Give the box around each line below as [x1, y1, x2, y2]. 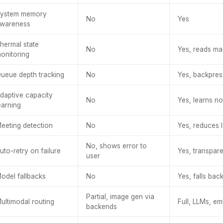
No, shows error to [86, 142, 147, 150]
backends [86, 203, 117, 211]
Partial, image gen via [86, 193, 154, 201]
